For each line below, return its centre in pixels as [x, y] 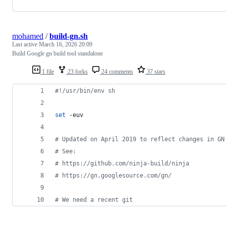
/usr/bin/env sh [89, 91]
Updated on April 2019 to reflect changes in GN [142, 139]
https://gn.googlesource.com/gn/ [115, 175]
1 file [47, 71]
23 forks [77, 71]
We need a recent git [96, 200]
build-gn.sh [69, 36]
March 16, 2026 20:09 [66, 44]
